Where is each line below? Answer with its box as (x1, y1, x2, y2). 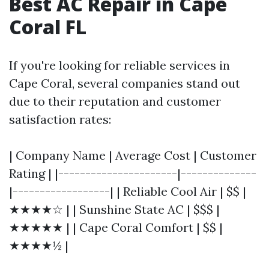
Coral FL (9, 13, 86, 40)
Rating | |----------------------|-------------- (9, 165, 256, 181)
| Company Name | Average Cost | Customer (9, 147, 256, 163)
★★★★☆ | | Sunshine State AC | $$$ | (9, 201, 220, 217)
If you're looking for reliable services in (9, 57, 230, 73)
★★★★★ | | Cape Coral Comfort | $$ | (9, 219, 223, 235)
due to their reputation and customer (9, 93, 221, 109)
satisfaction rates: (9, 111, 111, 127)
